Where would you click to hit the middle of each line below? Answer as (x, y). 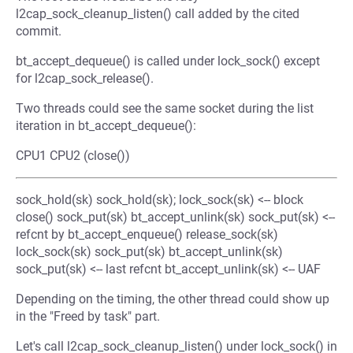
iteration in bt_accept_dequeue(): (106, 126)
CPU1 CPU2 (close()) (73, 156)
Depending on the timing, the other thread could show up (173, 299)
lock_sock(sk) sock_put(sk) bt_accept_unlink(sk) (149, 252)
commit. (39, 31)
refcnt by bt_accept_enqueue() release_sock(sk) (147, 234)
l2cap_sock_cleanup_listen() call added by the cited (158, 14)
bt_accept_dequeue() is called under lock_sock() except (168, 61)
